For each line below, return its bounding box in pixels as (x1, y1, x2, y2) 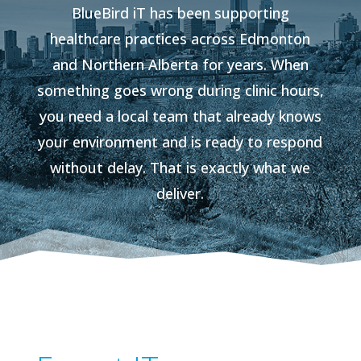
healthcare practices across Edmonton (50, 29, 311, 49)
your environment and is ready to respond (38, 132, 323, 152)
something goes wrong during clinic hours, (36, 81, 324, 101)
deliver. (156, 184, 205, 204)
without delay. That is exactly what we (50, 158, 311, 178)
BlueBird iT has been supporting (71, 3, 289, 23)
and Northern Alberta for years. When (52, 55, 309, 75)
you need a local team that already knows (39, 106, 322, 127)
